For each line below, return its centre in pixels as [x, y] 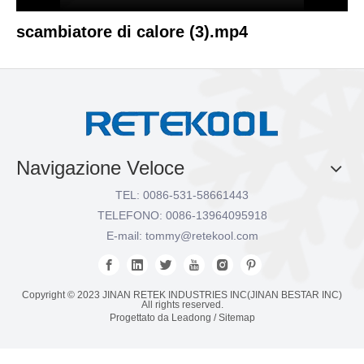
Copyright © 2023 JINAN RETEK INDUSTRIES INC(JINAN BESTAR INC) [182, 295]
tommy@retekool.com [201, 236]
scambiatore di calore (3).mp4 [132, 32]
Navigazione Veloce [100, 168]
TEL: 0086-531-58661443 [182, 195]
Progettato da [140, 318]
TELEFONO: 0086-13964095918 [182, 215]
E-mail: [126, 236]
